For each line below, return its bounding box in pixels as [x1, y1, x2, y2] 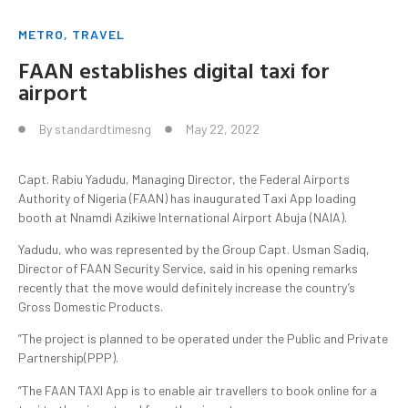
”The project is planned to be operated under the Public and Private [18, 331, 388, 347]
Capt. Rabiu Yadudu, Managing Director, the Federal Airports [18, 170, 350, 187]
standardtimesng [55, 121, 151, 138]
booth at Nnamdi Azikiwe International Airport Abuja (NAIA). [18, 209, 347, 225]
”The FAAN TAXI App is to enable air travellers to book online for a [18, 382, 377, 398]
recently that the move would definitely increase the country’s [18, 280, 355, 295]
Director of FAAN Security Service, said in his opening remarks [18, 260, 358, 276]
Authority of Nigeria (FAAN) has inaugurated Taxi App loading [18, 189, 356, 206]
